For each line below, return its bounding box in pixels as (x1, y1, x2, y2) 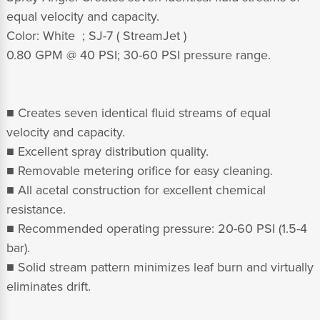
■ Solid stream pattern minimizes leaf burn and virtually (6, 259, 314, 276)
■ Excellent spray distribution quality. (6, 144, 209, 160)
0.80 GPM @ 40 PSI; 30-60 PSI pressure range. (6, 47, 271, 64)
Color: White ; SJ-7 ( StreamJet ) (6, 28, 190, 44)
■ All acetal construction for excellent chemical (6, 182, 266, 199)
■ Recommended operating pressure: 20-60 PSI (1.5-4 (6, 221, 307, 237)
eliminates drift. (6, 279, 91, 295)
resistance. (6, 201, 66, 218)
